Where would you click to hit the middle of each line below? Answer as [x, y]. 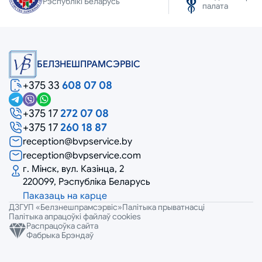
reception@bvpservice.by [77, 141]
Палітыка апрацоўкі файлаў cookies [75, 217]
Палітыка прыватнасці [163, 207]
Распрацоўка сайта [62, 226]
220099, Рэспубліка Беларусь [87, 182]
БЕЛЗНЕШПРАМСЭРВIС [89, 65]
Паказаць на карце [65, 196]
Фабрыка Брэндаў [60, 235]
